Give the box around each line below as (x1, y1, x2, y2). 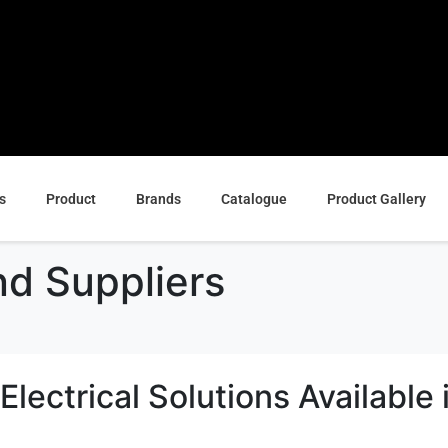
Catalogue (220, 191, 287, 208)
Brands (135, 191, 181, 208)
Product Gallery (326, 191, 426, 208)
